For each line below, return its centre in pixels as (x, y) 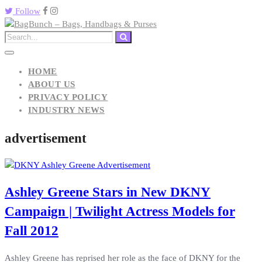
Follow (27, 11)
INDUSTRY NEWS (66, 110)
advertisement (46, 138)
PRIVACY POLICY (68, 97)
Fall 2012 (32, 231)
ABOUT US (52, 84)
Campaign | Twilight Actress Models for (120, 212)
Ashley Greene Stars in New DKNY (108, 192)
